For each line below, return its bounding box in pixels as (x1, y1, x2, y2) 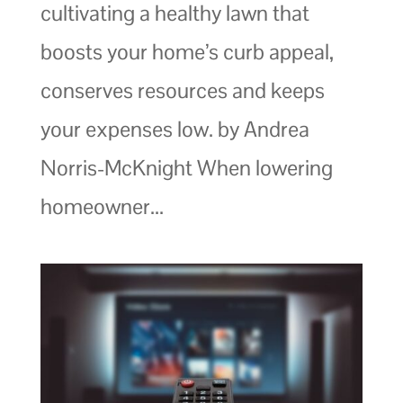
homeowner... (40, 192, 164, 220)
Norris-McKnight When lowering (40, 153, 333, 182)
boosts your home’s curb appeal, (40, 37, 334, 66)
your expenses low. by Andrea (40, 114, 309, 143)
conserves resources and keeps (40, 76, 325, 104)
